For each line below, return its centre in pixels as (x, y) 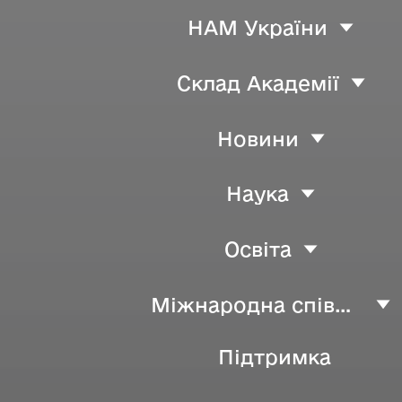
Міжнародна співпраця (343, 304)
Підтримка (274, 357)
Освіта (258, 249)
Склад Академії (258, 83)
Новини (258, 138)
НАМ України (258, 28)
